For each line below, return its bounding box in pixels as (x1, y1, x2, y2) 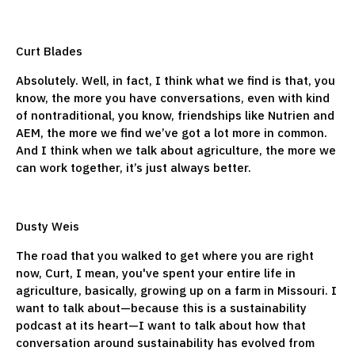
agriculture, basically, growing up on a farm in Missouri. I (16, 282, 337, 298)
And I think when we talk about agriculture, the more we (16, 142, 336, 158)
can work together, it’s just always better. (16, 159, 254, 175)
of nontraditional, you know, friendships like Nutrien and (16, 107, 334, 123)
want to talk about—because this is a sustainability (16, 300, 307, 315)
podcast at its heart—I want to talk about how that (16, 317, 306, 333)
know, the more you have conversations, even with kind (16, 90, 330, 105)
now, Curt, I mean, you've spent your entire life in (16, 265, 296, 281)
